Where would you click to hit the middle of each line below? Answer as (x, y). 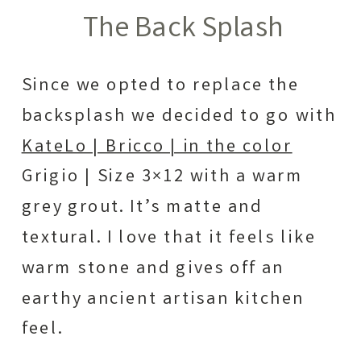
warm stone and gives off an (153, 269)
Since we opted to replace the (160, 86)
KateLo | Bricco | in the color (157, 147)
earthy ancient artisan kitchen (163, 299)
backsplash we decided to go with (179, 116)
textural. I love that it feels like (169, 238)
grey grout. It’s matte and (142, 207)
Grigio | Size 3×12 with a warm (162, 177)
